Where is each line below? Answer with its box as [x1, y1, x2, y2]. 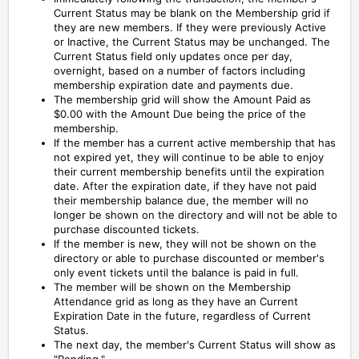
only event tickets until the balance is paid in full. [54, 265, 299, 279]
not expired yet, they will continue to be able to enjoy [54, 150, 324, 163]
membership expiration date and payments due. [54, 78, 293, 91]
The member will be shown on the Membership [54, 280, 291, 293]
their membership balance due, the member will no [54, 193, 309, 207]
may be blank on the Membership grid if [131, 6, 330, 19]
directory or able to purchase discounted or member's [54, 251, 325, 264]
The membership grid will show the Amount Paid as [54, 92, 311, 106]
